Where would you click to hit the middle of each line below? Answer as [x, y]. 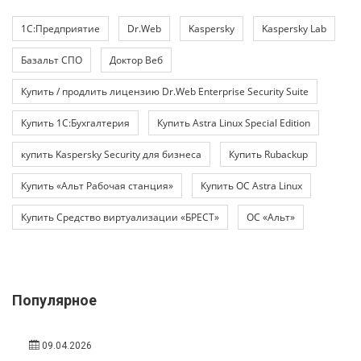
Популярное [54, 301]
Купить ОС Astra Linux [251, 186]
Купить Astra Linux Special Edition [234, 123]
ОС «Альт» [271, 218]
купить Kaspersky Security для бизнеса [111, 155]
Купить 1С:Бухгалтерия [75, 123]
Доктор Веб [136, 60]
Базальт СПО [52, 60]
